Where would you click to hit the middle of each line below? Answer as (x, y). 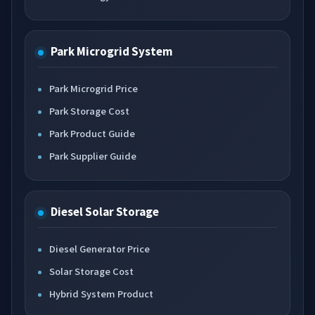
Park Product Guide (92, 133)
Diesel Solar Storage (105, 211)
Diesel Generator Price (99, 249)
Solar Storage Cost (91, 271)
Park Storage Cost (89, 111)
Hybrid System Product (101, 294)
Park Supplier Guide (93, 156)
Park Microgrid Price (94, 88)
